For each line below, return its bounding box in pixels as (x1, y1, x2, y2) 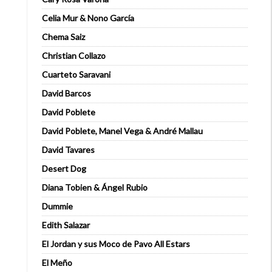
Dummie (42, 201, 73, 211)
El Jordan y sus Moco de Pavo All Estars (42, 239, 190, 249)
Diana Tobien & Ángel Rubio (42, 182, 148, 192)
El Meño (42, 257, 72, 268)
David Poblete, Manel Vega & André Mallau (42, 126, 203, 136)
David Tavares (42, 144, 95, 155)
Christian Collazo (42, 50, 106, 61)
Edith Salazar (42, 220, 90, 230)
